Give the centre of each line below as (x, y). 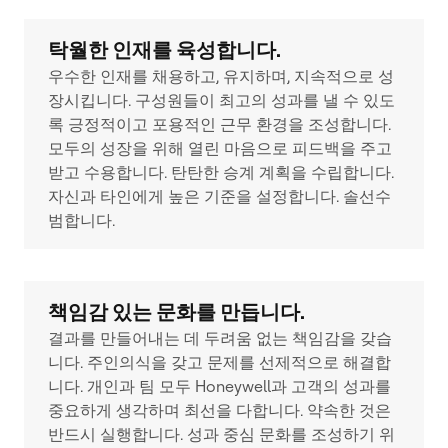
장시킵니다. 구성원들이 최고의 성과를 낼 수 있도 (221, 100)
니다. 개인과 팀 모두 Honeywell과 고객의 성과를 (219, 386)
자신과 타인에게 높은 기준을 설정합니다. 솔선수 (219, 196)
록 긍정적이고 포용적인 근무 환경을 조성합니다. (219, 124)
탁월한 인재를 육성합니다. (164, 50)
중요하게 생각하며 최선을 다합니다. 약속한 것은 (219, 410)
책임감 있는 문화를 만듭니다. (176, 312)
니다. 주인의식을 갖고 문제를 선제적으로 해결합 (219, 362)
